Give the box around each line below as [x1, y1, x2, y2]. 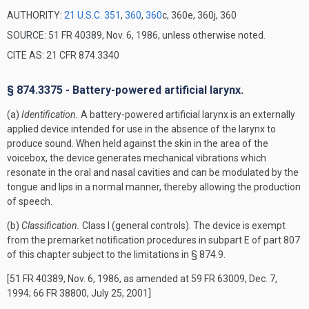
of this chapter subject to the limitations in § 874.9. [7, 249, 226, 260]
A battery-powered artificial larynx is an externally [79, 109, 295, 120]
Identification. [21, 109, 79, 120]
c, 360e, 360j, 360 [162, 10, 237, 21]
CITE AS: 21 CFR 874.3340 [7, 50, 119, 61]
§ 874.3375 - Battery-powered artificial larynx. [7, 83, 243, 97]
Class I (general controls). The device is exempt [80, 220, 286, 231]
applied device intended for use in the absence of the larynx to [7, 123, 276, 134]
